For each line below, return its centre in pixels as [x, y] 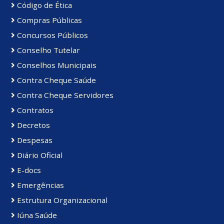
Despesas [34, 140]
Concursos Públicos [51, 35]
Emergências [39, 185]
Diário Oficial [39, 155]
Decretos [32, 125]
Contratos [34, 110]
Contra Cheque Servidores [64, 95]
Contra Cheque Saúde [55, 80]
